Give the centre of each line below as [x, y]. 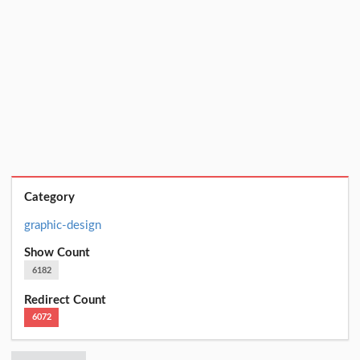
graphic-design [63, 225]
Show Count [57, 253]
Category [50, 198]
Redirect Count [65, 300]
